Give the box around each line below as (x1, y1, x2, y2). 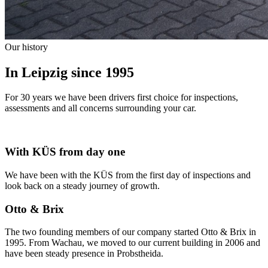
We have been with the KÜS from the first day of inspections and (5, 169, 251, 180)
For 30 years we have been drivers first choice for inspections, (5, 92, 238, 103)
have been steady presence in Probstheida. (5, 248, 163, 259)
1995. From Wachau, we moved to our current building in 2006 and (5, 237, 260, 248)
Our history (5, 41, 48, 52)
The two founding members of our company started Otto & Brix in (5, 227, 256, 237)
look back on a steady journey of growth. (5, 180, 160, 191)
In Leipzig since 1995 (5, 64, 134, 80)
